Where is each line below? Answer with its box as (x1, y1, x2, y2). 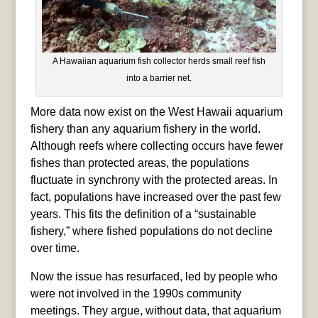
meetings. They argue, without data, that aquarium (30, 304, 281, 317)
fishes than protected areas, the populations (30, 156, 249, 169)
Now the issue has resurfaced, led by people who (30, 270, 278, 283)
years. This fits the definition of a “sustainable (30, 207, 256, 220)
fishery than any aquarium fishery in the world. (30, 122, 261, 135)
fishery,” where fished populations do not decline (30, 224, 273, 237)
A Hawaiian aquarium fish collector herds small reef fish (52, 55, 265, 66)
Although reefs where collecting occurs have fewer (30, 139, 283, 152)
